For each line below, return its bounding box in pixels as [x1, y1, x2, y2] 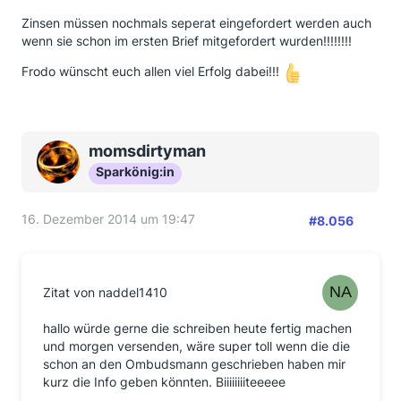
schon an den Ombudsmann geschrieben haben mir [43, 356, 346, 371]
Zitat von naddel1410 [43, 285, 167, 300]
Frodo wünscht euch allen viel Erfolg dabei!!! [21, 64, 283, 80]
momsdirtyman [89, 141, 206, 160]
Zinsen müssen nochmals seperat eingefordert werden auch [21, 15, 371, 30]
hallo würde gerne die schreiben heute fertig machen [43, 320, 352, 336]
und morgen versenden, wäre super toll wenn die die [43, 338, 350, 354]
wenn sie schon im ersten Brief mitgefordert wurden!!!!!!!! [21, 33, 352, 48]
